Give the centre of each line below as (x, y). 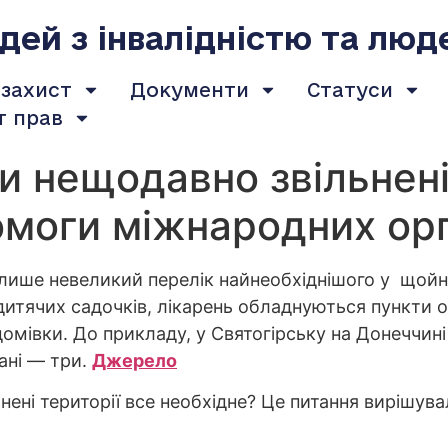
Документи (189, 90)
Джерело (134, 360)
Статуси (349, 90)
